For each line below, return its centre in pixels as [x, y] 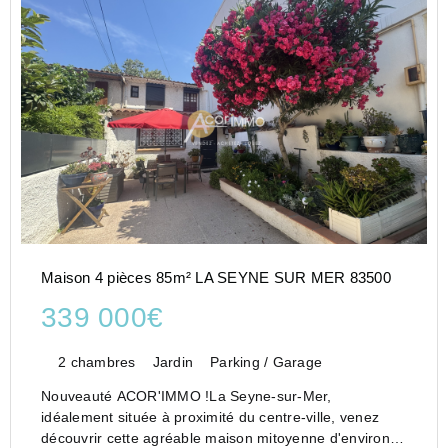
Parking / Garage [266, 362]
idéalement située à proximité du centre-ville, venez [210, 417]
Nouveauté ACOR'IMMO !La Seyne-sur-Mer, [186, 396]
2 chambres [97, 362]
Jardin [172, 362]
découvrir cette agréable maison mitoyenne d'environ [215, 438]
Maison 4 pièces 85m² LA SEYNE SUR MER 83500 [216, 278]
